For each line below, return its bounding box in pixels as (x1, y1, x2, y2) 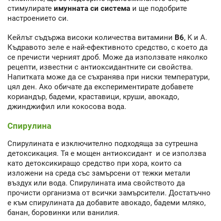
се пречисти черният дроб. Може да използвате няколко (7, 52, 208, 62)
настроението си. (7, 14, 69, 23)
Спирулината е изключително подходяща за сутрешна (7, 139, 198, 148)
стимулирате (7, 4, 52, 13)
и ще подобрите (130, 4, 187, 13)
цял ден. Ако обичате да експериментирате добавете (7, 82, 193, 91)
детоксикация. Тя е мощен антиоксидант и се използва (7, 149, 206, 158)
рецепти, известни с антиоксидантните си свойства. (7, 62, 193, 72)
